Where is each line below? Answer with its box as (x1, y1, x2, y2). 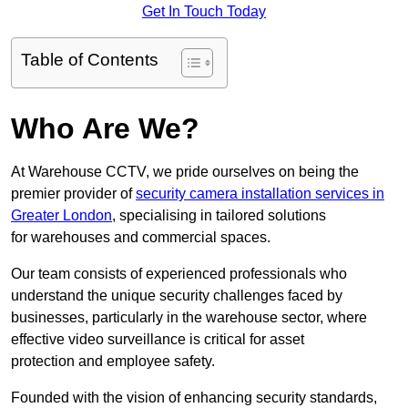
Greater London (11, 208, 112, 224)
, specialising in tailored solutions (112, 208, 326, 224)
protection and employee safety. (11, 353, 215, 370)
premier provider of (11, 186, 136, 202)
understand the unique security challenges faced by (11, 288, 342, 304)
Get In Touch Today (142, 4, 266, 20)
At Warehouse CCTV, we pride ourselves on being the (11, 164, 359, 180)
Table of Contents (21, 50, 158, 70)
